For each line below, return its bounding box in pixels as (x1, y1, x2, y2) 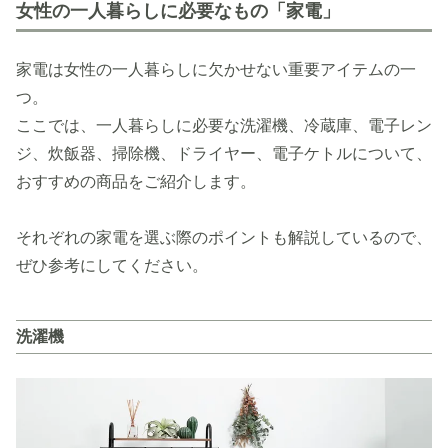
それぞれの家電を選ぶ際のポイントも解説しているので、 (16, 229, 432, 247)
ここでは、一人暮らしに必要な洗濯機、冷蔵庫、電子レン (16, 117, 432, 135)
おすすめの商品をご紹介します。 (16, 173, 256, 191)
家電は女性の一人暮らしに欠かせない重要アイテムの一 (16, 61, 416, 79)
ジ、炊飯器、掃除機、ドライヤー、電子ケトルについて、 (16, 145, 432, 163)
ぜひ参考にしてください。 (16, 257, 208, 275)
